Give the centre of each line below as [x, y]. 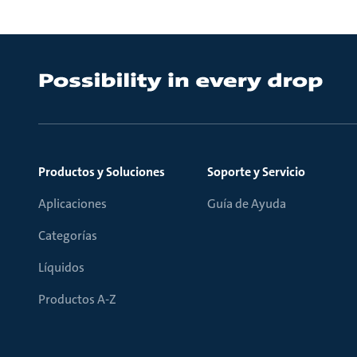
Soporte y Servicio [256, 172]
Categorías [68, 235]
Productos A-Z [77, 299]
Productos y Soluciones [102, 172]
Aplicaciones [73, 204]
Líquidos [61, 267]
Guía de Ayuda [247, 204]
